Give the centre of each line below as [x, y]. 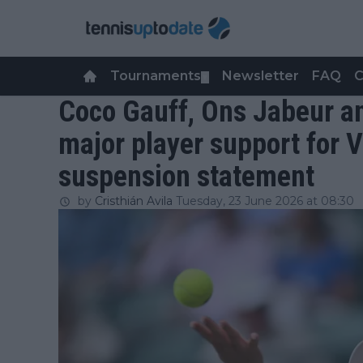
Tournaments [156, 76]
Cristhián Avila [134, 201]
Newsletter [261, 76]
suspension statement [186, 177]
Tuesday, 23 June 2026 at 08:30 [265, 201]
